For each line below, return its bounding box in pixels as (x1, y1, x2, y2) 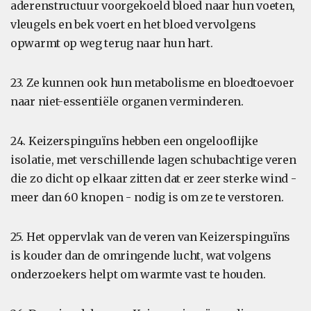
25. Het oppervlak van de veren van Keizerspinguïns (10, 230, 291, 244)
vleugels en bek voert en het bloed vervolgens (10, 17, 256, 31)
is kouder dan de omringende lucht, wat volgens (10, 249, 271, 262)
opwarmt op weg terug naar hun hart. (10, 36, 213, 50)
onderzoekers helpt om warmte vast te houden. (10, 267, 266, 281)
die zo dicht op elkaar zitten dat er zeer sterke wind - (10, 171, 296, 185)
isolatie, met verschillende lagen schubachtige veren (10, 153, 296, 167)
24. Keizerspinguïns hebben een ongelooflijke (10, 134, 258, 148)
